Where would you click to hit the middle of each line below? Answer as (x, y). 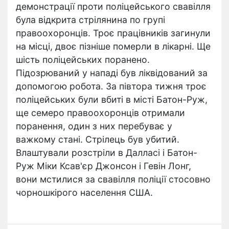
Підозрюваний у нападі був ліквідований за (112, 73)
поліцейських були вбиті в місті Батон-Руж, (112, 99)
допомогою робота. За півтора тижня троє (111, 86)
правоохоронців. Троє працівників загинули (113, 33)
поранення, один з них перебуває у (94, 126)
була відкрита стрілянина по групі (90, 20)
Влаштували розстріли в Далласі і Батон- (107, 153)
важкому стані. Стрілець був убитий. (98, 139)
